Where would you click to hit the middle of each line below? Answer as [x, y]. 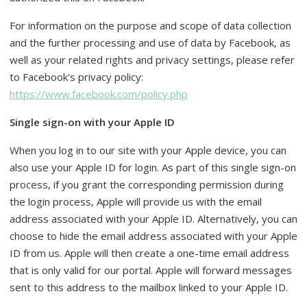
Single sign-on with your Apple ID [92, 122]
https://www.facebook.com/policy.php [99, 94]
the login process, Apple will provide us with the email [136, 201]
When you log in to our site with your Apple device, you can [148, 150]
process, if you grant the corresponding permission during [147, 184]
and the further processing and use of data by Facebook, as [150, 42]
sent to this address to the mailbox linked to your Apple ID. [149, 287]
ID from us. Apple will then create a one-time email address [149, 253]
